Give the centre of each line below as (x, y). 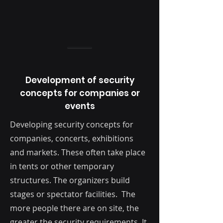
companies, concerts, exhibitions (72, 139)
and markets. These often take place (78, 153)
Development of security (80, 80)
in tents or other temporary (62, 167)
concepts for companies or (80, 93)
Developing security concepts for (72, 125)
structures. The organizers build (70, 180)
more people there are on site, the (74, 208)
